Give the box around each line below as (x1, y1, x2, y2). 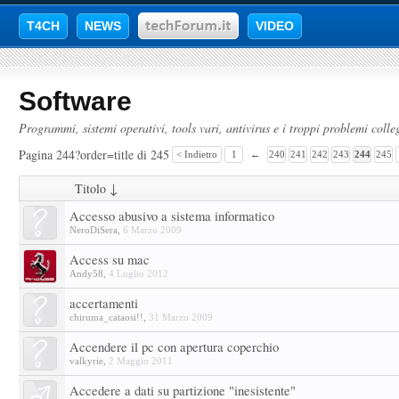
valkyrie (69, 355, 103, 366)
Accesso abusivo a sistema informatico (69, 208, 274, 224)
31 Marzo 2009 (149, 312, 213, 322)
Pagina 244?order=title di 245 (19, 146, 169, 163)
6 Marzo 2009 (123, 224, 182, 235)
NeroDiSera (69, 224, 118, 235)
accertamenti (69, 295, 138, 312)
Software (19, 86, 132, 116)
